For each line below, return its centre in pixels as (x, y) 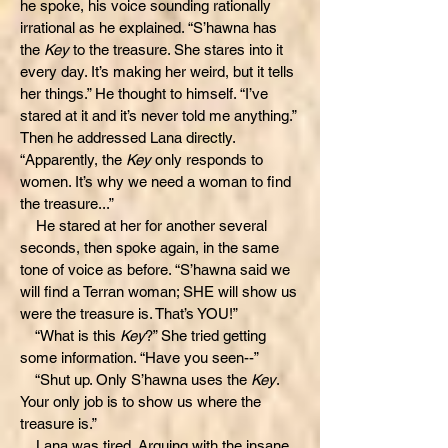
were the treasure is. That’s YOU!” (129, 313)
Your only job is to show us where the (140, 401)
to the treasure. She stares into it (176, 49)
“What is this (70, 335)
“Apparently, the (73, 159)
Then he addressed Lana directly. (127, 137)
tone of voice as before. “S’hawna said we (155, 269)
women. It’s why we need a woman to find (155, 181)
